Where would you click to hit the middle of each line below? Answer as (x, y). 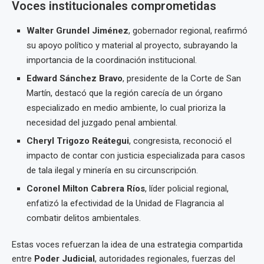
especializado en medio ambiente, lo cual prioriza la (126, 108)
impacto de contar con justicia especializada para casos (136, 156)
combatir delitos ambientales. (84, 218)
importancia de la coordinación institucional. (112, 60)
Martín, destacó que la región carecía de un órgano (125, 93)
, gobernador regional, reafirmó (188, 31)
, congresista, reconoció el (180, 141)
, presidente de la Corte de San (182, 78)
